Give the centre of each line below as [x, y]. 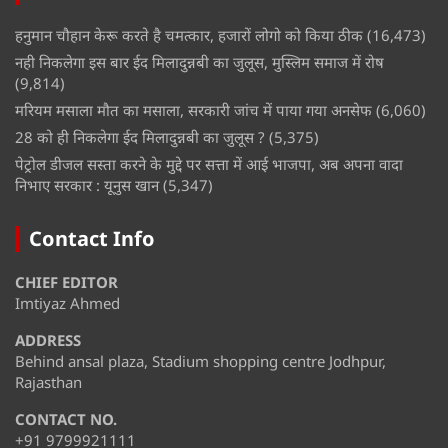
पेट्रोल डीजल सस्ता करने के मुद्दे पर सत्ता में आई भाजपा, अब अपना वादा [209, 163]
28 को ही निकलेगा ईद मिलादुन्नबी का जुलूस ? [140, 136]
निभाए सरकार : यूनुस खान [87, 184]
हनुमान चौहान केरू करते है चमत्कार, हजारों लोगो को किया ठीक [189, 34]
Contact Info [92, 238]
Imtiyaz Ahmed [67, 302]
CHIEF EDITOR [66, 281]
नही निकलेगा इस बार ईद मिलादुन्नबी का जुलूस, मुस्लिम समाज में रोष [199, 61]
